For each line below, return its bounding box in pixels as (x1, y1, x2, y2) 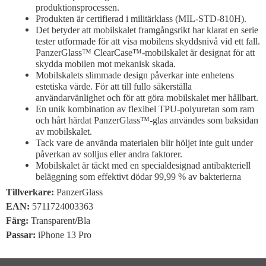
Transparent (28, 215, 75, 226)
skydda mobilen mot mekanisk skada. (36, 58, 176, 69)
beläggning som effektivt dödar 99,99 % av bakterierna (36, 171, 241, 182)
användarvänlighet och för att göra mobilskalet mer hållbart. (36, 92, 258, 103)
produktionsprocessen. (36, 2, 119, 12)
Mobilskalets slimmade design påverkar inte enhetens (36, 69, 234, 80)
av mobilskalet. (36, 126, 92, 137)
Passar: (6, 229, 38, 240)
